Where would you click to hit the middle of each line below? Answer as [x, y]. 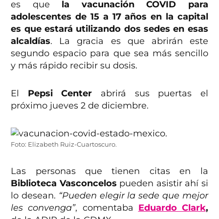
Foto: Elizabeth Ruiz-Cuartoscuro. [64, 145]
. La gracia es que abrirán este [129, 41]
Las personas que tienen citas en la [109, 171]
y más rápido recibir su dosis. [74, 66]
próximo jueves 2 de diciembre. [80, 106]
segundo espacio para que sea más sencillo [109, 54]
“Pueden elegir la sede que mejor [133, 196]
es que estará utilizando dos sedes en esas [109, 29]
